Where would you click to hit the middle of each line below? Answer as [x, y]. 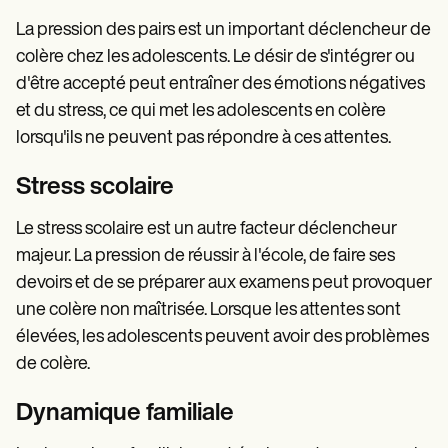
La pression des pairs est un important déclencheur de [223, 30]
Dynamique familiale [125, 413]
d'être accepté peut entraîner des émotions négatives [220, 84]
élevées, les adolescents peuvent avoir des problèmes [222, 337]
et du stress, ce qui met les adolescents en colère [201, 111]
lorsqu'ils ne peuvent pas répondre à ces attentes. [203, 138]
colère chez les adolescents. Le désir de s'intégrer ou [215, 57]
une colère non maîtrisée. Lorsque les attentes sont [208, 310]
